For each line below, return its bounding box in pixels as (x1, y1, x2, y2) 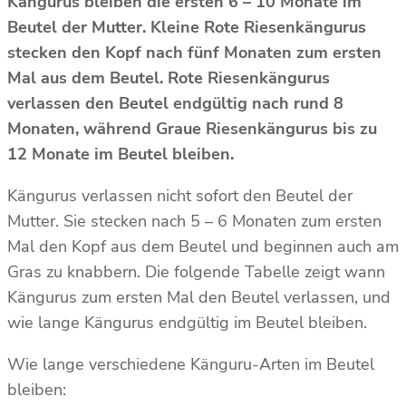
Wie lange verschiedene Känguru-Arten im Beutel (7, 353, 374, 375)
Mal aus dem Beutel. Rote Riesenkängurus (7, 66, 330, 89)
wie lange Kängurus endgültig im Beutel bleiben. (7, 311, 372, 333)
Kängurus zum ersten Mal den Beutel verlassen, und (7, 285, 391, 308)
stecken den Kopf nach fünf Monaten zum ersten (7, 41, 382, 63)
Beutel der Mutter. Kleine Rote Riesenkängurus (7, 15, 366, 38)
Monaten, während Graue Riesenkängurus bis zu (7, 117, 377, 140)
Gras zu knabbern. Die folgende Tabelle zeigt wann (7, 260, 385, 283)
